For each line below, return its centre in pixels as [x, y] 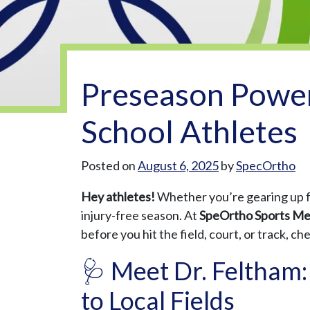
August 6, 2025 [178, 166]
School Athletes [189, 132]
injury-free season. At [140, 216]
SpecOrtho [266, 166]
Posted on [109, 166]
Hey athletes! [118, 197]
